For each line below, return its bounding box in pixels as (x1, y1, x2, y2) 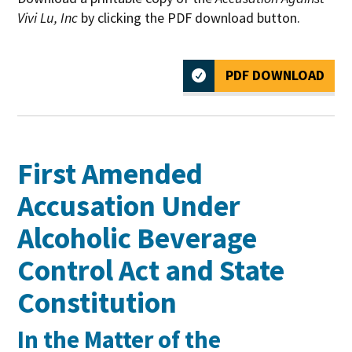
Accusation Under (17, 186, 241, 224)
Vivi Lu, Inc (17, 8, 79, 27)
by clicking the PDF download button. (78, 8, 301, 27)
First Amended (17, 154, 203, 192)
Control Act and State (17, 251, 285, 288)
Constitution (17, 283, 178, 321)
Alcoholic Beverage (17, 218, 258, 256)
